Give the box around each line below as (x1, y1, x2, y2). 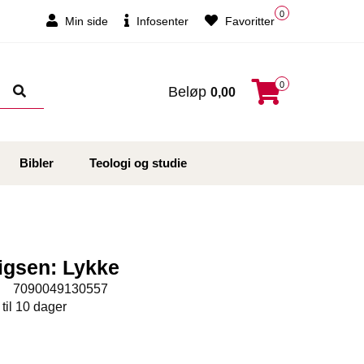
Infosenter (133, 15, 188, 28)
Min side (62, 15, 108, 28)
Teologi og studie (89, 156, 187, 171)
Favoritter (222, 15, 275, 28)
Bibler (19, 156, 54, 171)
